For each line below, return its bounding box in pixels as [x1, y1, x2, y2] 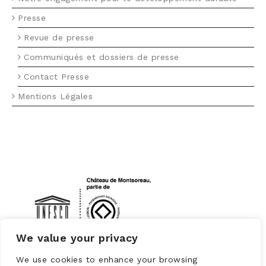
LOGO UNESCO [12, 152, 72, 161]
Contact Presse [24, 72, 89, 81]
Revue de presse [24, 33, 94, 42]
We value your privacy [16, 232, 138, 244]
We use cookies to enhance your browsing [16, 255, 198, 264]
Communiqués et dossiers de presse [24, 52, 179, 62]
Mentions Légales [18, 91, 93, 101]
